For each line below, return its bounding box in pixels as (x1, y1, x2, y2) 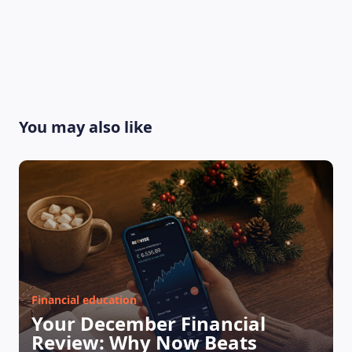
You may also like (19, 116, 152, 137)
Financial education (31, 292, 137, 307)
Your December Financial (31, 310, 266, 336)
